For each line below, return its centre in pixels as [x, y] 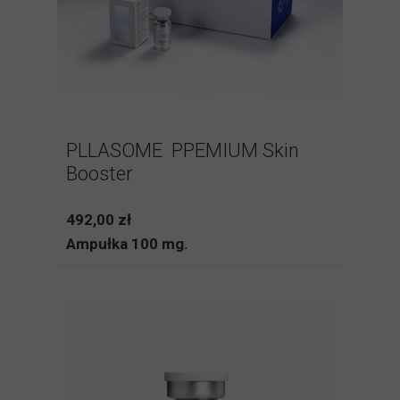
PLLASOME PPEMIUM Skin [183, 150]
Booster [100, 174]
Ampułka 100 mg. [127, 244]
